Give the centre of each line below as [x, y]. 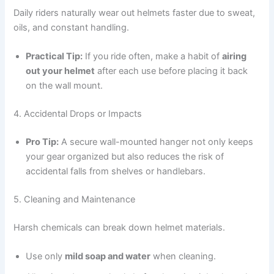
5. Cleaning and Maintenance [75, 199]
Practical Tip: [54, 57]
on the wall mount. [65, 86]
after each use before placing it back [172, 71]
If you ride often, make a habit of [153, 57]
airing [235, 57]
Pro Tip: [43, 142]
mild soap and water [108, 257]
